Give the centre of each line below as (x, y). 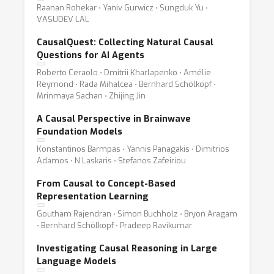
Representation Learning (93, 197)
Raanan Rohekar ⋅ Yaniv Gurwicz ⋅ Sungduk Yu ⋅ (122, 8)
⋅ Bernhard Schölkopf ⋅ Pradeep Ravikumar (114, 225)
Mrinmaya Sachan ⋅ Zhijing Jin (91, 96)
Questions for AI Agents (91, 55)
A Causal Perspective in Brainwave (114, 119)
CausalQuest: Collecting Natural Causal (125, 43)
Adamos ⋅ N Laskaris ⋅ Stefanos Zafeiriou (111, 161)
